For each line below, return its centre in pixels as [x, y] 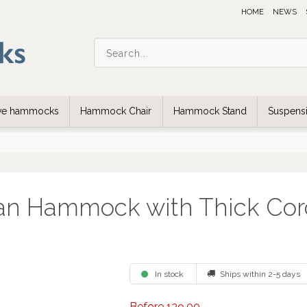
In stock [170, 274]
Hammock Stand [210, 111]
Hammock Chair [116, 111]
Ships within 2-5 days [260, 274]
